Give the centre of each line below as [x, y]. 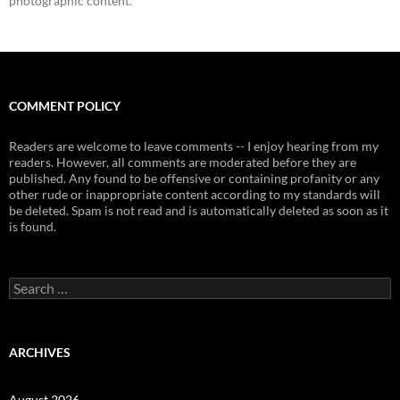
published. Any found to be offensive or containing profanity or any [194, 179]
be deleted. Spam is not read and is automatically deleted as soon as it [199, 211]
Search [27, 285]
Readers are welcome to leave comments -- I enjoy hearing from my [194, 146]
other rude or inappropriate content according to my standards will [195, 195]
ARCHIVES [40, 353]
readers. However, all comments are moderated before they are [183, 162]
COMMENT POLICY [65, 106]
